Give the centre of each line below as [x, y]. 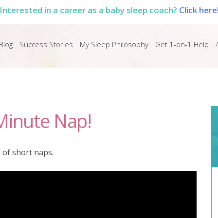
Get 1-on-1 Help [182, 44]
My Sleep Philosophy [114, 44]
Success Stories [46, 44]
